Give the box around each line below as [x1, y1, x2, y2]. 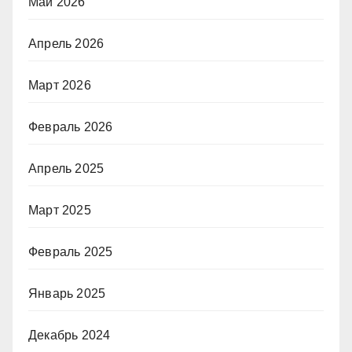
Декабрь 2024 [28, 328, 111, 342]
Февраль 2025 [28, 244, 113, 258]
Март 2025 [28, 203, 91, 217]
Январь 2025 [28, 286, 106, 300]
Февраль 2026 [28, 119, 113, 134]
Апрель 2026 [28, 36, 104, 50]
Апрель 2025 [28, 161, 104, 175]
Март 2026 [28, 78, 91, 92]
